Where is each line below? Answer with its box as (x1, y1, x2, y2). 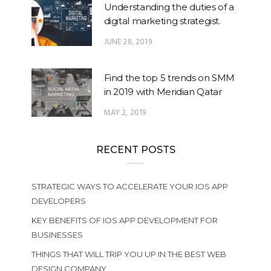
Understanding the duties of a (103, 1, 234, 13)
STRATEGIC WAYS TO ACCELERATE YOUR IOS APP (31, 181, 228, 191)
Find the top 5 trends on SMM (103, 72, 235, 83)
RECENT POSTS (96, 144, 175, 155)
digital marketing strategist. (103, 15, 221, 27)
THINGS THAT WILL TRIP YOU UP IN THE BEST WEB (31, 249, 226, 259)
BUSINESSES (31, 230, 83, 240)
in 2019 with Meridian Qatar (103, 86, 222, 97)
